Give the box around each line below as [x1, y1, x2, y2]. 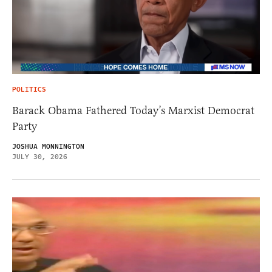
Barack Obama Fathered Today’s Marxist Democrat [12, 104, 254, 118]
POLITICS [12, 84, 46, 95]
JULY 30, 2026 [12, 152, 67, 163]
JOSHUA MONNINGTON [12, 141, 84, 152]
